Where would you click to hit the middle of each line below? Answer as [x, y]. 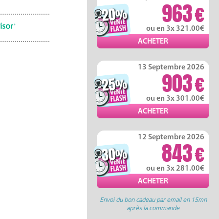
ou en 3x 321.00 [175, 29]
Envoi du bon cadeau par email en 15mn [153, 200]
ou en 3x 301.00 [175, 99]
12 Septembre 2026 [171, 137]
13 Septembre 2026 [171, 67]
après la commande [153, 208]
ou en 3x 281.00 [175, 169]
